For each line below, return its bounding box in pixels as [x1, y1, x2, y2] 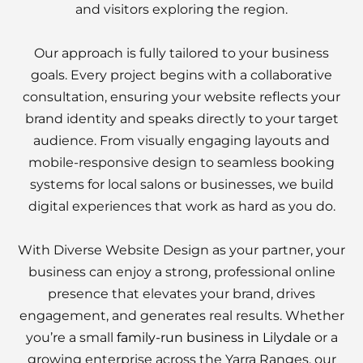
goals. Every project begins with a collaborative [31, 67, 332, 83]
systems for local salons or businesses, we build [29, 177, 334, 192]
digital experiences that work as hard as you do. [28, 199, 335, 214]
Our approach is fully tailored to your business [34, 45, 329, 61]
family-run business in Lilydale [116, 330, 311, 345]
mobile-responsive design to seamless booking [28, 155, 335, 170]
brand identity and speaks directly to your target [24, 111, 339, 126]
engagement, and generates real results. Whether [19, 308, 344, 323]
